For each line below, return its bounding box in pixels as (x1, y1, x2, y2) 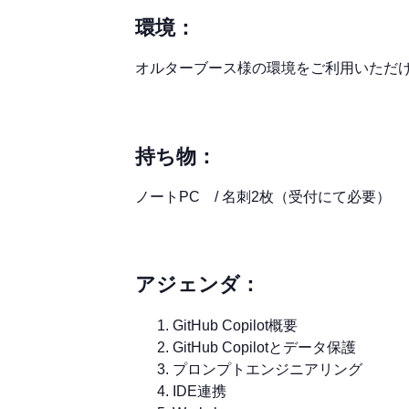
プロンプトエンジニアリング (173, 362, 362, 378)
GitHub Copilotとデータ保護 (173, 340, 356, 356)
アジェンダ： (135, 273, 260, 297)
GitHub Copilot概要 (173, 318, 298, 334)
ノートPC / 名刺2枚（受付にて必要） (135, 189, 391, 205)
